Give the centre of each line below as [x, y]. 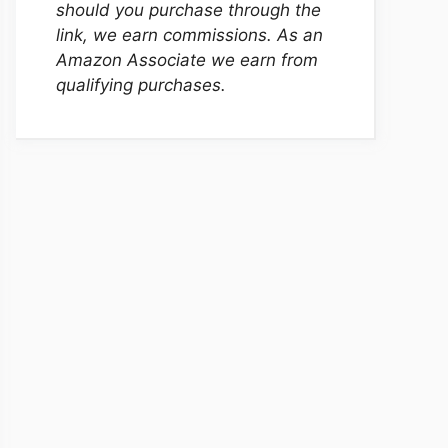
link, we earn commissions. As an [189, 35]
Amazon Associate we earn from [187, 60]
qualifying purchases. [146, 85]
